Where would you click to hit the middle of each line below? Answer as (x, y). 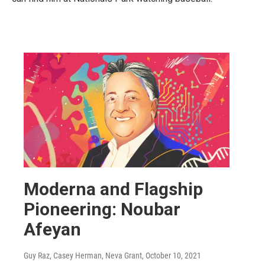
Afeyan (52, 230)
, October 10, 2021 (172, 256)
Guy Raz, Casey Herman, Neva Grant (83, 256)
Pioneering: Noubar (102, 209)
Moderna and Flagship (113, 189)
